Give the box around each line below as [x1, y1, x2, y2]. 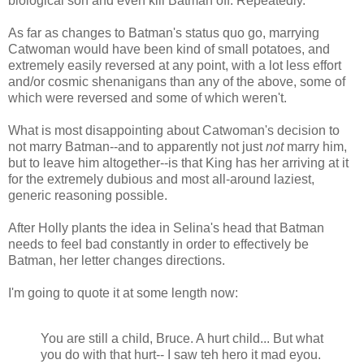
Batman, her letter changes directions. [8, 253, 225, 268]
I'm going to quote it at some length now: [8, 286, 238, 301]
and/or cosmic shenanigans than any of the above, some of [8, 75, 345, 89]
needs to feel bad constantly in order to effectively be [8, 237, 309, 252]
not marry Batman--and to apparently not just [8, 140, 266, 154]
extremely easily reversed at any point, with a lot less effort [8, 58, 341, 73]
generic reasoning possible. [8, 188, 167, 203]
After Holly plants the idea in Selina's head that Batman [8, 221, 324, 236]
